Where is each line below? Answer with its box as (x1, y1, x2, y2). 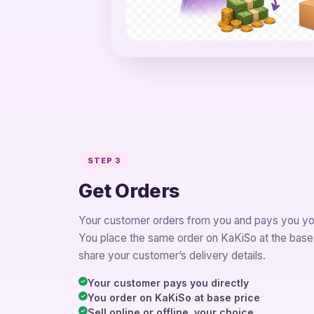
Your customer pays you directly (88, 277, 249, 289)
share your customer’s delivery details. (78, 249, 266, 263)
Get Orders (78, 179, 180, 203)
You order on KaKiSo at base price (88, 292, 260, 304)
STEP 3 (87, 155, 121, 165)
